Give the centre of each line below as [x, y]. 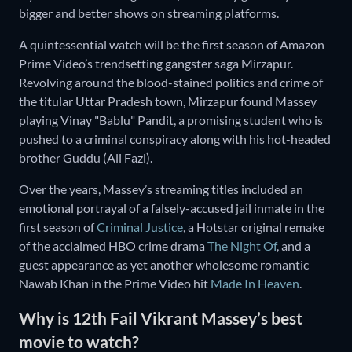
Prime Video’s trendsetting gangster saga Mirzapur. [156, 63]
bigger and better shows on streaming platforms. [149, 13]
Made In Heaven [255, 283]
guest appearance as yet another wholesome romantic [164, 264]
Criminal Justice [140, 226]
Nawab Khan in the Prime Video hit [115, 283]
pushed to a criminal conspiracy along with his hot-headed [175, 138]
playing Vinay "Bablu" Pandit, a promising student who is [171, 119]
